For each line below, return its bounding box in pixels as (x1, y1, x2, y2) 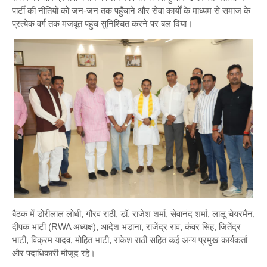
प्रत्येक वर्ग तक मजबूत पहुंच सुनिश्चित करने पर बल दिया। (12, 18, 193, 29)
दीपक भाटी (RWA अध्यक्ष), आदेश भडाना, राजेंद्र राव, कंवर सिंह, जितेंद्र (12, 221, 241, 232)
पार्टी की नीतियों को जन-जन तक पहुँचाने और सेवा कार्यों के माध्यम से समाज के (12, 5, 250, 15)
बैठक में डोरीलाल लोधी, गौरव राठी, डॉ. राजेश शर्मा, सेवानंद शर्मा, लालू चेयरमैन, (12, 208, 255, 219)
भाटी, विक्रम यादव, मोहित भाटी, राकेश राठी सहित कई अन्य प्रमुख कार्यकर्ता (12, 234, 247, 245)
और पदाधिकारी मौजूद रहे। (12, 247, 95, 258)
